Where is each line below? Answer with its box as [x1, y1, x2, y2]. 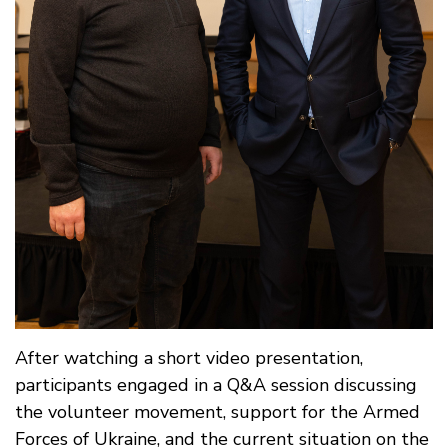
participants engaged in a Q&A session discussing [15, 372, 417, 397]
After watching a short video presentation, [15, 345, 363, 370]
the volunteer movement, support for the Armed [15, 399, 420, 424]
